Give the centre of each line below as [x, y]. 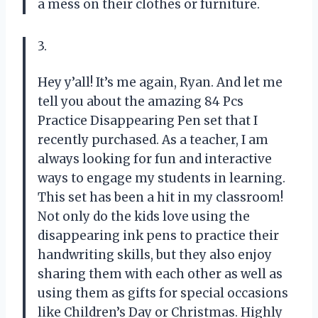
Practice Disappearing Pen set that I [148, 121]
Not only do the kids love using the [144, 217]
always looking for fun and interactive [155, 159]
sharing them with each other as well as [160, 274]
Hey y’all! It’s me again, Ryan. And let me [160, 83]
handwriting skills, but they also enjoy [155, 255]
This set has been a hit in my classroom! [160, 198]
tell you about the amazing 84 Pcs [141, 102]
